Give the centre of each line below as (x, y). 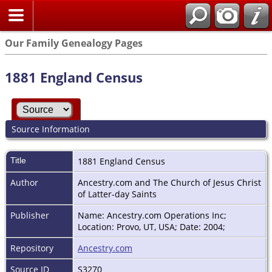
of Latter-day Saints (118, 194)
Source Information (50, 129)
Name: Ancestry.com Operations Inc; (152, 215)
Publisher (30, 215)
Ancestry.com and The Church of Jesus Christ (169, 182)
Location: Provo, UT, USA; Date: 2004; (153, 226)
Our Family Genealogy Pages (74, 43)
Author (24, 182)
